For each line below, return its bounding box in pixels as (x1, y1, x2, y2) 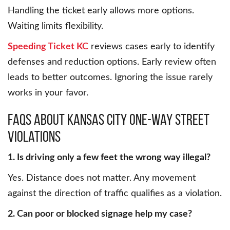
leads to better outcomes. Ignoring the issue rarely (8, 73, 213, 83)
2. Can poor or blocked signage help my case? (8, 209, 192, 219)
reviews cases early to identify (88, 42, 215, 52)
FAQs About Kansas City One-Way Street (8, 111, 209, 128)
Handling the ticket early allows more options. (8, 6, 194, 16)
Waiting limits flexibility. (8, 22, 103, 31)
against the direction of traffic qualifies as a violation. (8, 189, 222, 199)
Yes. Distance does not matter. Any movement (8, 174, 196, 183)
